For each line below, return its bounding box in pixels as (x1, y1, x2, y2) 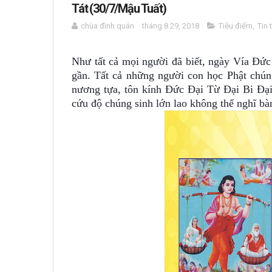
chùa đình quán (81, 21, 134, 30)
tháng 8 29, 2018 (142, 21, 199, 30)
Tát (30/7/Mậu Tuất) (72, 1, 166, 16)
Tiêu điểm (219, 21, 253, 30)
